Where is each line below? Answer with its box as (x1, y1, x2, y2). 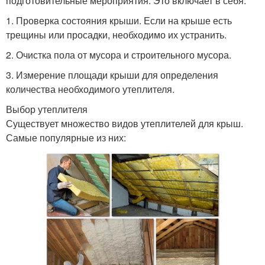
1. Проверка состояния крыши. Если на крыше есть (6, 14, 232, 28)
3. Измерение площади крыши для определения (6, 68, 218, 82)
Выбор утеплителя (6, 102, 88, 117)
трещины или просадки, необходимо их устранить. (6, 28, 227, 42)
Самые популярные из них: (6, 131, 126, 145)
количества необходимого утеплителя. (6, 82, 174, 96)
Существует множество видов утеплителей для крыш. (6, 117, 243, 131)
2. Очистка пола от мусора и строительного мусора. (6, 48, 231, 62)
